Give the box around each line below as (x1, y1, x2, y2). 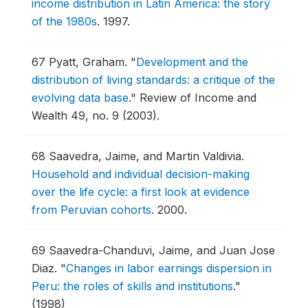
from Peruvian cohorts (32, 203, 151, 217)
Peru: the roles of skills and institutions (32, 279, 233, 293)
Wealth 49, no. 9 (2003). (32, 109, 159, 122)
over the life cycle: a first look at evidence (32, 185, 250, 199)
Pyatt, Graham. (49, 55, 131, 69)
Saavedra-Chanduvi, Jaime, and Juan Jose (49, 243, 275, 257)
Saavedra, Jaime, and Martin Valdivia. (49, 149, 244, 163)
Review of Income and (140, 91, 256, 104)
